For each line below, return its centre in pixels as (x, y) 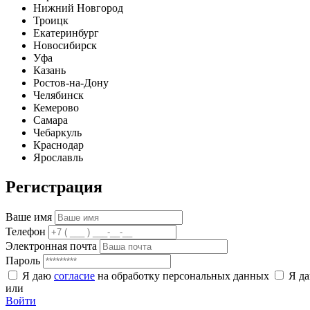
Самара (51, 120)
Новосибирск (65, 46)
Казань (49, 71)
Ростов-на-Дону (71, 83)
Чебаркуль (57, 133)
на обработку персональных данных (183, 275)
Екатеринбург (66, 33)
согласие (74, 275)
